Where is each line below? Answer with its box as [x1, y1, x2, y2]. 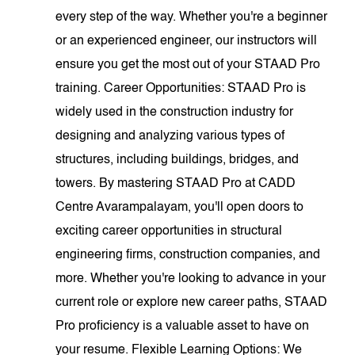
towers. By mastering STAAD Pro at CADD [55, 177, 296, 190]
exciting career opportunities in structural [55, 225, 283, 238]
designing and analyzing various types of [55, 130, 285, 143]
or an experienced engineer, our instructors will [55, 35, 318, 48]
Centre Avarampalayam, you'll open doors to [55, 201, 304, 214]
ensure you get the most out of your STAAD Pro [55, 59, 321, 71]
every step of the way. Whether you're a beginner [55, 11, 328, 24]
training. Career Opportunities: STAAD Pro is [55, 82, 307, 95]
